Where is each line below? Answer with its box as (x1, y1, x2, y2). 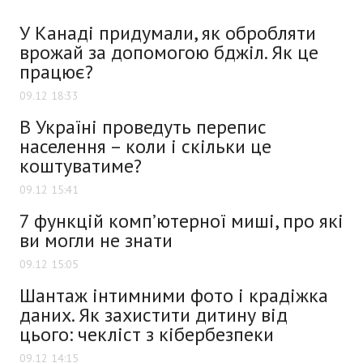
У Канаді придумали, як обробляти (19, 19, 316, 45)
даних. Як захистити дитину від (19, 301, 288, 327)
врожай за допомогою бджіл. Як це (19, 39, 318, 65)
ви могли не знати (19, 227, 173, 253)
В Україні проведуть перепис (19, 113, 267, 139)
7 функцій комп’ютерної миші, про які (19, 207, 344, 233)
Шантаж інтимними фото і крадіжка (19, 282, 328, 308)
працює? (19, 58, 93, 84)
